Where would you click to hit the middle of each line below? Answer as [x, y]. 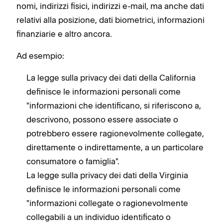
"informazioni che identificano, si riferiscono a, [114, 105]
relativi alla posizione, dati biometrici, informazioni [111, 20]
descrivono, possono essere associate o [102, 119]
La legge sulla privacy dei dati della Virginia [107, 175]
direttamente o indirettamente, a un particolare [115, 147]
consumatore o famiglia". [73, 161]
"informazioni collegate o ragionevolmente [107, 203]
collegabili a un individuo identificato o [99, 217]
